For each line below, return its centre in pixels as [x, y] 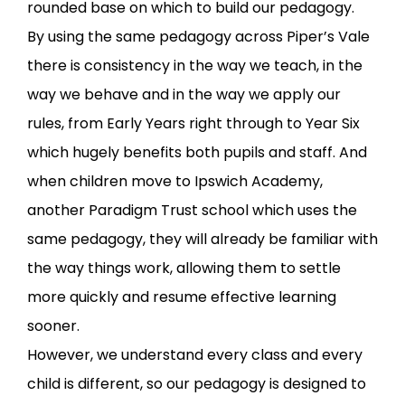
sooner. [53, 326]
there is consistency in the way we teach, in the [195, 66]
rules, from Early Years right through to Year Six [193, 124]
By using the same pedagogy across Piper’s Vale [198, 37]
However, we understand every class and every [195, 355]
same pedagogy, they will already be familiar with [202, 240]
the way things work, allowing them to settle [184, 268]
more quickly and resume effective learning [182, 297]
